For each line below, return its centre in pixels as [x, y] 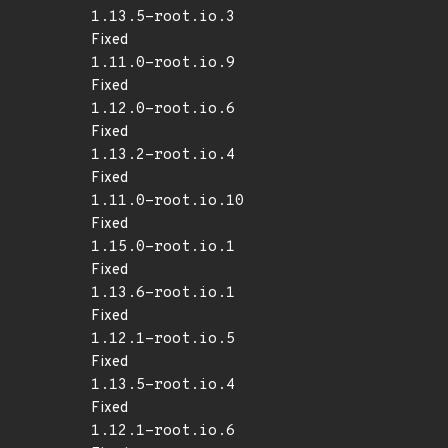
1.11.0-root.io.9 [163, 63]
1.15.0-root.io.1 [163, 247]
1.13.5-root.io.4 [163, 385]
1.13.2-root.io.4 [163, 155]
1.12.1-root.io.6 [163, 431]
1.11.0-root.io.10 [167, 201]
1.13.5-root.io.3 [163, 17]
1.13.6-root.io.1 [163, 293]
